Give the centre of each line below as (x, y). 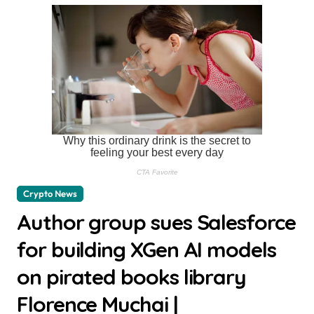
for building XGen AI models (146, 250)
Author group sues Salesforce (156, 222)
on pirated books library (132, 277)
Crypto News (50, 193)
